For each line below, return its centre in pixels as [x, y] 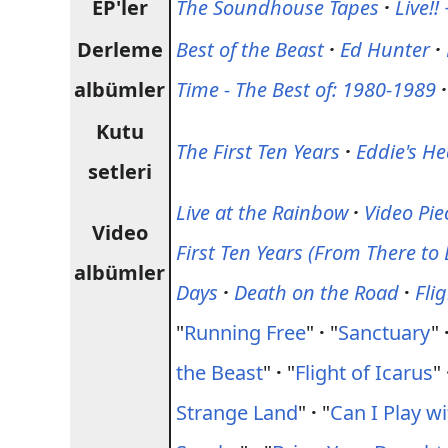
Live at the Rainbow [262, 212]
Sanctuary [385, 332]
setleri [119, 171]
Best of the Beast [250, 49]
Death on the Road [317, 292]
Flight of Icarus [364, 372]
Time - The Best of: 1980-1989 [306, 89]
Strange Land [237, 412]
